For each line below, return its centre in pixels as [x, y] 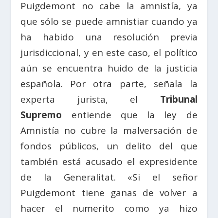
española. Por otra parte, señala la [109, 83]
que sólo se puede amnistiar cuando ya [109, 21]
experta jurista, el [90, 99]
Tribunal [179, 99]
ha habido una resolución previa [109, 37]
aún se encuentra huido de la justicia [109, 68]
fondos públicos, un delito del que [109, 146]
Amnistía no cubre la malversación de [109, 130]
